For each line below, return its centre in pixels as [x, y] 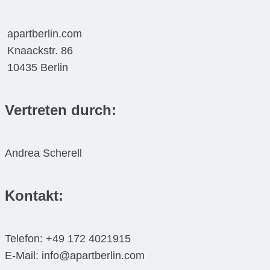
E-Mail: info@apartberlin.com [75, 256]
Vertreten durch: [61, 110]
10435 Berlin [38, 68]
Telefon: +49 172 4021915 [68, 239]
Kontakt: [34, 196]
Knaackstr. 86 [40, 51]
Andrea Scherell [43, 153]
